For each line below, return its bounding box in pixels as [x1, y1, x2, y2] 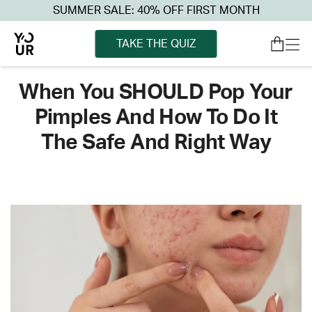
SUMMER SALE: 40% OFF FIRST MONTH [52, 5, 260, 16]
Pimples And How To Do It [34, 107, 278, 128]
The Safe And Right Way [40, 132, 272, 153]
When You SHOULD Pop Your [19, 82, 293, 103]
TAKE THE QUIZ [116, 38, 196, 49]
